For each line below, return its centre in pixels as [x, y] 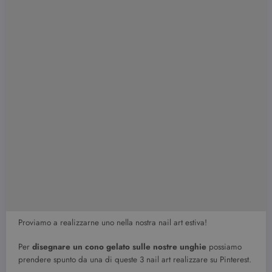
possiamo [224, 246]
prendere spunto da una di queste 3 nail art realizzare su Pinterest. [135, 259]
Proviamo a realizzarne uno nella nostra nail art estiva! [113, 222]
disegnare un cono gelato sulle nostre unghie [119, 246]
